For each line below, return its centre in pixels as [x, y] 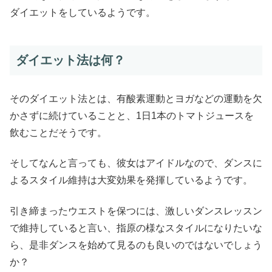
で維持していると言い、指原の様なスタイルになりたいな [136, 228]
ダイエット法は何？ [70, 60]
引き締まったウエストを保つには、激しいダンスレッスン [136, 211]
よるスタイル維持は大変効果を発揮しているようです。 [131, 180]
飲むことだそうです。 [58, 132]
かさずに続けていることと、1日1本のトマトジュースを [132, 115]
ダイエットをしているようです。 [83, 12]
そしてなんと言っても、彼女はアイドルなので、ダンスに [136, 163]
